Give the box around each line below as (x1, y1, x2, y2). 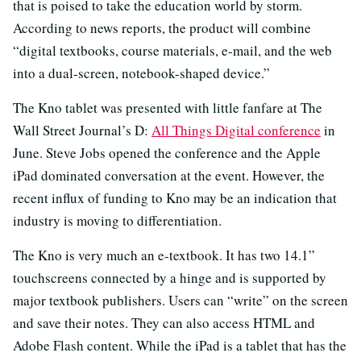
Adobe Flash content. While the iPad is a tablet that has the (13, 335, 346, 355)
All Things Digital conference (151, 120, 321, 139)
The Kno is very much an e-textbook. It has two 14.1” (13, 245, 315, 264)
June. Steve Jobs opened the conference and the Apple (13, 143, 321, 162)
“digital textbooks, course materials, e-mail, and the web (13, 40, 332, 60)
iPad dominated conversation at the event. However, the (13, 165, 325, 185)
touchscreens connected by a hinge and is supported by (13, 268, 326, 287)
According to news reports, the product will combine (13, 18, 311, 37)
